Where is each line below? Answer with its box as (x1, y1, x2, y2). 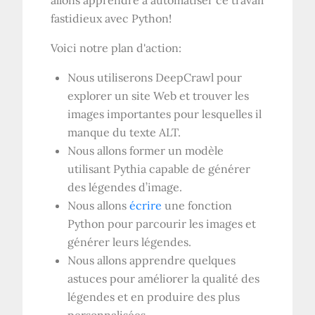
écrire (129, 198, 162, 213)
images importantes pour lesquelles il (67, 107, 262, 122)
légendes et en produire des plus (67, 290, 240, 304)
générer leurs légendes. (67, 235, 192, 250)
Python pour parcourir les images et (67, 217, 257, 231)
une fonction (162, 198, 233, 213)
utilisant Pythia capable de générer (67, 162, 251, 176)
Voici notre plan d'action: (51, 41, 182, 56)
